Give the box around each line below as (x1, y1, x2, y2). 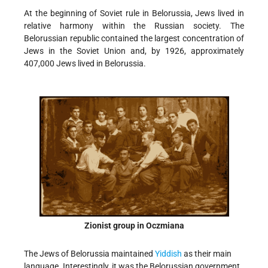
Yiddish (155, 248, 184, 258)
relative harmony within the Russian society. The (24, 20, 244, 31)
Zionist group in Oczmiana (84, 221, 184, 231)
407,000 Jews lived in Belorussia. (24, 58, 146, 68)
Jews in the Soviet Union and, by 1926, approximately (24, 45, 244, 56)
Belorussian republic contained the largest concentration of (24, 33, 244, 43)
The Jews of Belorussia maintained (24, 248, 155, 258)
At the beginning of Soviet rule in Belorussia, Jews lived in (24, 8, 244, 18)
